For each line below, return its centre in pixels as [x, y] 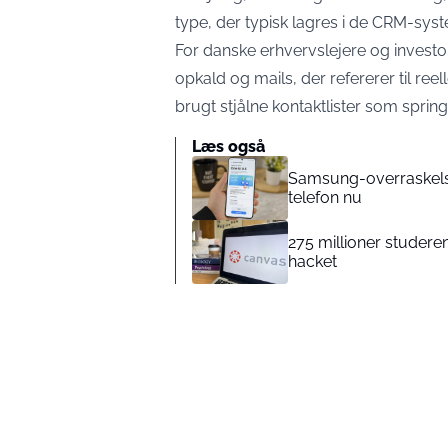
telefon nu [325, 197]
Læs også [228, 146]
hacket [312, 261]
